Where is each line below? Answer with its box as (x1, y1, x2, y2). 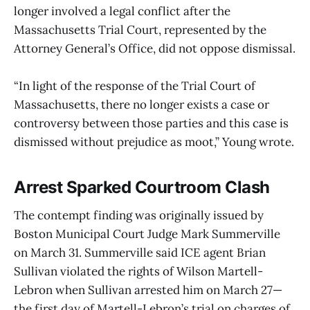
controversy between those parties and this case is (14, 116, 289, 131)
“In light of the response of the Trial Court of (14, 78, 255, 94)
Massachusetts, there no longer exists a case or (14, 97, 269, 113)
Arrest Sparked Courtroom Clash (14, 177, 270, 198)
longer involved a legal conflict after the (14, 3, 230, 19)
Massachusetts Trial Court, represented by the (14, 22, 266, 38)
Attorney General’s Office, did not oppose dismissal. (14, 41, 295, 57)
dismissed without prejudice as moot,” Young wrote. (14, 134, 294, 150)
